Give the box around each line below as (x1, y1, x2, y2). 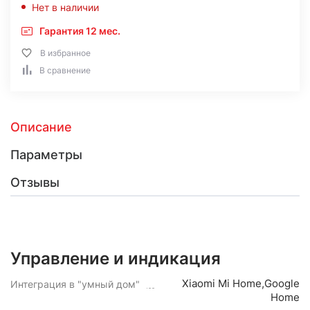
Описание (10, 120, 72, 134)
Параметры (10, 147, 82, 162)
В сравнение (39, 65, 91, 75)
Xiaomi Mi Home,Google (182, 277, 300, 290)
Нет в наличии (32, 1, 99, 13)
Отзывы (10, 175, 60, 190)
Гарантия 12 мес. (39, 25, 120, 37)
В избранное (40, 48, 91, 58)
